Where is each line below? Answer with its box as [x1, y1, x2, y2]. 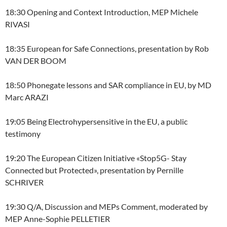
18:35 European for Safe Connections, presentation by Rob [5, 44, 209, 53]
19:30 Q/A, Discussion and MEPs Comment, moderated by [5, 202, 208, 211]
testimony [5, 129, 41, 138]
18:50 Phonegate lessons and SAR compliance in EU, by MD [5, 80, 211, 90]
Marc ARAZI [5, 92, 49, 102]
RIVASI [5, 19, 30, 29]
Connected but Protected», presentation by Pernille [5, 165, 183, 175]
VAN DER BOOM [5, 56, 66, 65]
